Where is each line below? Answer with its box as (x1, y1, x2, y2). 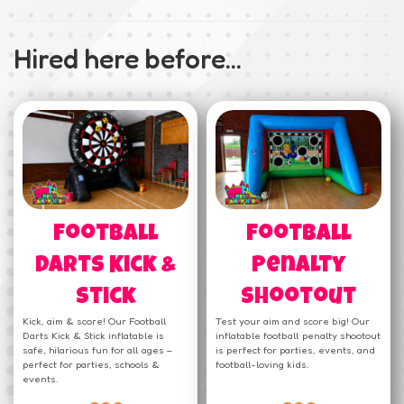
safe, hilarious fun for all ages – (23, 343, 172, 356)
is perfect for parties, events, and (216, 343, 375, 356)
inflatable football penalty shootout (216, 328, 381, 342)
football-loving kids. (216, 357, 308, 371)
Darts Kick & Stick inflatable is (23, 328, 164, 342)
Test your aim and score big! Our (216, 314, 370, 327)
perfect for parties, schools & (23, 357, 160, 371)
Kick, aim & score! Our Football (23, 314, 167, 327)
